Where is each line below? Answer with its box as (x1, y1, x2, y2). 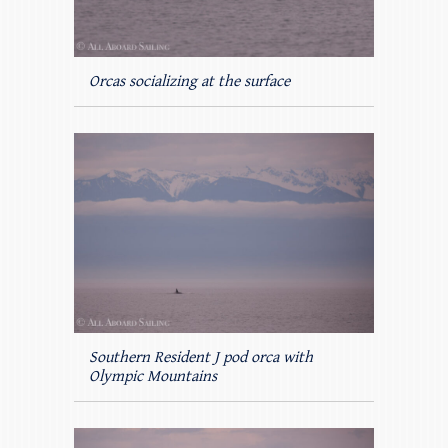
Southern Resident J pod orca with (89, 348, 313, 368)
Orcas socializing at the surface (89, 72, 290, 92)
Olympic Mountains (89, 367, 217, 387)
